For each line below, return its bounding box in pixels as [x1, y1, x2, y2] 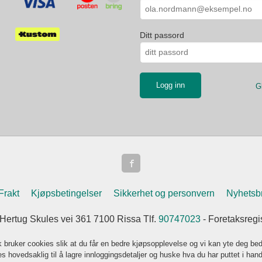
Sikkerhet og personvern [113, 188, 215, 198]
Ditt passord [140, 30, 184, 40]
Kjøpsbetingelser [31, 188, 102, 198]
